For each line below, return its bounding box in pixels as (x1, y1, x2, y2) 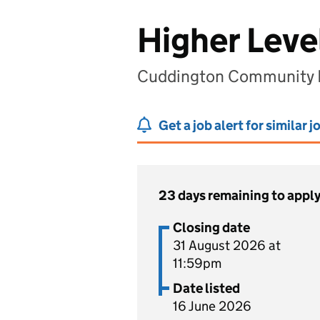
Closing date (173, 219, 250, 236)
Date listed (173, 280, 240, 296)
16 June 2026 (173, 298, 251, 314)
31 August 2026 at (173, 237, 281, 254)
